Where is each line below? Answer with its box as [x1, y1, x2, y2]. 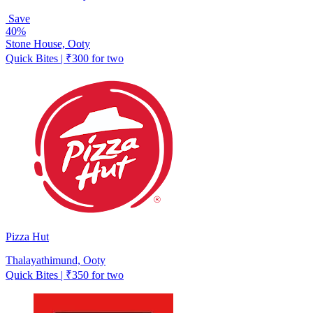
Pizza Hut [6, 230, 49, 242]
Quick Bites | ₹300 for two [6, 52, 124, 64]
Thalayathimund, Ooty [6, 254, 105, 266]
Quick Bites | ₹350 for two [6, 268, 124, 281]
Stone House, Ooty [6, 37, 90, 50]
